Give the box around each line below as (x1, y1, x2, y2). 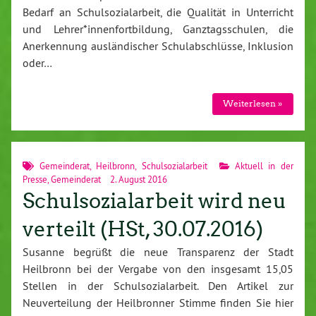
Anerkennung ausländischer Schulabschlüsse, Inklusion (23, 38, 293, 53)
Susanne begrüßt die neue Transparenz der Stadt (23, 244, 293, 259)
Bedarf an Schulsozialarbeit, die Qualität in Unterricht (23, 4, 293, 19)
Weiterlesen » (223, 98, 283, 109)
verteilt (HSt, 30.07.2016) (23, 216, 263, 242)
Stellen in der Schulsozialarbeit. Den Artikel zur (23, 278, 293, 293)
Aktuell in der (234, 159, 294, 171)
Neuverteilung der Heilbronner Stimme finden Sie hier (23, 295, 293, 310)
